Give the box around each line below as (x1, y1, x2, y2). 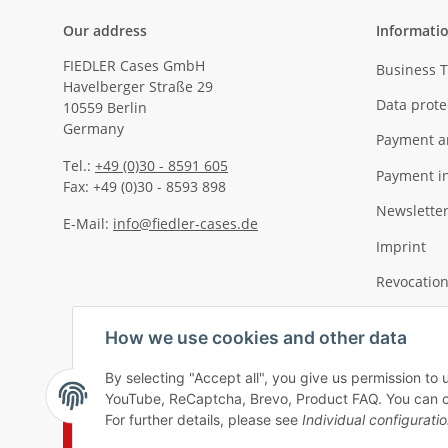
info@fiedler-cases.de (113, 214, 258, 234)
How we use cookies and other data (105, 327, 407, 349)
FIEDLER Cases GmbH (63, 56, 205, 76)
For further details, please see (105, 411, 302, 429)
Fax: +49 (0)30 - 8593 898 (63, 177, 226, 197)
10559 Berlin (63, 98, 147, 118)
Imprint (375, 236, 426, 256)
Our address (63, 21, 147, 41)
